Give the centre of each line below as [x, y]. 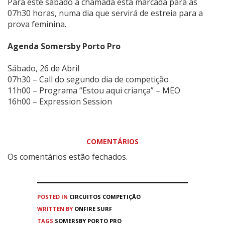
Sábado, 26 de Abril [43, 68]
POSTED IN [52, 196]
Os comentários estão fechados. [68, 156]
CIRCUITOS [85, 196]
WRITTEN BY [56, 208]
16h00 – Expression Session [60, 101]
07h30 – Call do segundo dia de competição [89, 79]
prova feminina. [38, 24]
